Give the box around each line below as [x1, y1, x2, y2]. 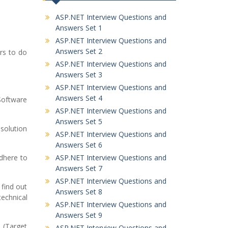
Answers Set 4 [55, 93, 102, 103]
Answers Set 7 [55, 163, 102, 173]
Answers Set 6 [55, 140, 102, 150]
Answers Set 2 [55, 46, 102, 56]
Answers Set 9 [55, 210, 102, 220]
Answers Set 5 [55, 117, 102, 126]
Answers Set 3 [55, 70, 102, 79]
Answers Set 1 [55, 23, 102, 33]
